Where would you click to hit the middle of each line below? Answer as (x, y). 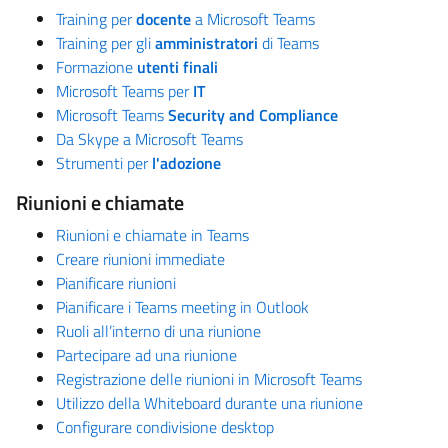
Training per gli (105, 42)
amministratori (206, 42)
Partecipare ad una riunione (146, 354)
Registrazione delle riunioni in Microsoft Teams (209, 378)
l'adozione (186, 162)
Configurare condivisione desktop (165, 426)
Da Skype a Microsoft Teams (149, 138)
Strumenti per (104, 162)
